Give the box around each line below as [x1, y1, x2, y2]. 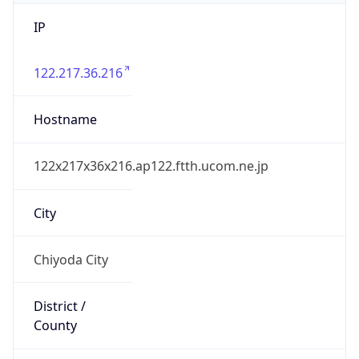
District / [33, 297, 86, 316]
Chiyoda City [33, 250, 108, 268]
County [33, 317, 77, 335]
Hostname [33, 111, 97, 129]
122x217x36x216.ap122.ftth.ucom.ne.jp [33, 157, 268, 175]
